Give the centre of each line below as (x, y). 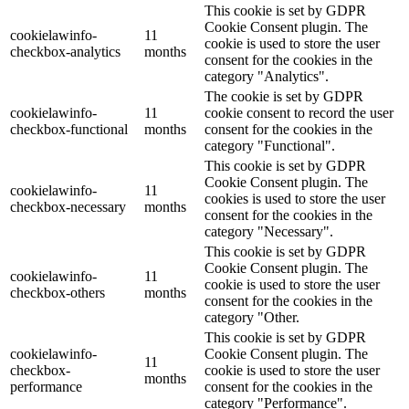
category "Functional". (270, 146)
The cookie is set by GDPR (284, 97)
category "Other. (252, 318)
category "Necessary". (269, 232)
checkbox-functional (69, 130)
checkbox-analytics (65, 52)
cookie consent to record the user (299, 113)
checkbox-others (58, 293)
